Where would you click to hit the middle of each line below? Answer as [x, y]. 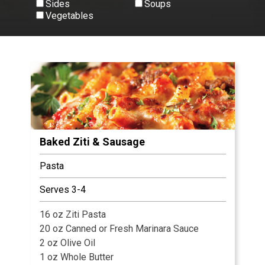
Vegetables [69, 15]
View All [140, 44]
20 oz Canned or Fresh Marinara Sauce [119, 228]
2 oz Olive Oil [67, 243]
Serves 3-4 [62, 189]
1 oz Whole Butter [76, 257]
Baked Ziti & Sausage [92, 141]
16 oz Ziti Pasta [72, 214]
